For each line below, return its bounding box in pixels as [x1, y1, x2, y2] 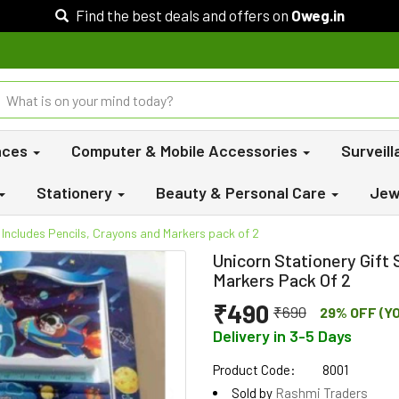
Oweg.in [290, 6, 345, 24]
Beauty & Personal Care [156, 183, 330, 202]
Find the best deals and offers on [72, 6, 291, 24]
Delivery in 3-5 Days [213, 326, 352, 346]
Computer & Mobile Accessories [71, 141, 301, 160]
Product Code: [213, 362, 296, 378]
